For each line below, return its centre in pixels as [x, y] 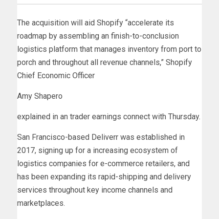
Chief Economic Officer [56, 76]
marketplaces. [41, 203]
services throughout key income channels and [95, 190]
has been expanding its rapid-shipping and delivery [104, 177]
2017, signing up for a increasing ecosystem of [98, 151]
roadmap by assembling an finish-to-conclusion [98, 36]
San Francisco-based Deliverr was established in [101, 137]
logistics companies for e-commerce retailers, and [103, 164]
